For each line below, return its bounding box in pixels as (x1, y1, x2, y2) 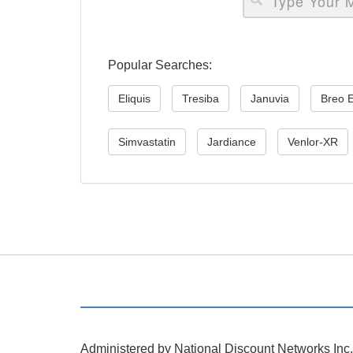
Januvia (251, 92, 290, 106)
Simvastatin (118, 136, 176, 149)
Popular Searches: (108, 58, 229, 72)
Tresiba (182, 92, 220, 106)
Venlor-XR (288, 136, 339, 149)
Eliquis (118, 92, 151, 106)
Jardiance (207, 136, 257, 149)
